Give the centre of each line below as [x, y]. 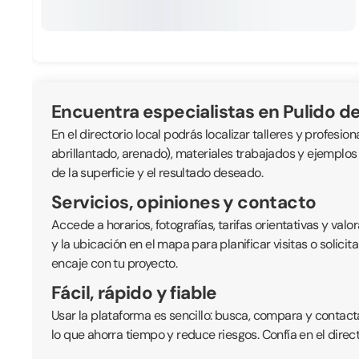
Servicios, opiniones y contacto [184, 202]
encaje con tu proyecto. [115, 263]
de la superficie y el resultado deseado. [157, 173]
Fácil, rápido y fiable [134, 293]
